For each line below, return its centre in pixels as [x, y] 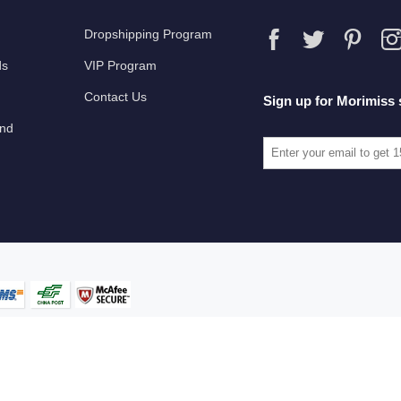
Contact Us [115, 96]
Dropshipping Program [148, 34]
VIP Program [120, 65]
